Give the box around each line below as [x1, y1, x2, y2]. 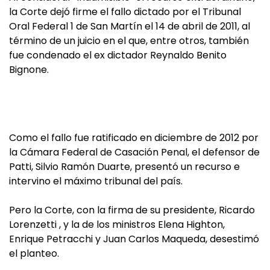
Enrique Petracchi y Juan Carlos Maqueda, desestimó [9, 232, 259, 246]
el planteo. [9, 246, 59, 260]
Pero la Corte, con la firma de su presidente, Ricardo [9, 203, 255, 217]
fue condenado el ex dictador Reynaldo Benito [9, 48, 227, 62]
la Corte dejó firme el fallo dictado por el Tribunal [9, 5, 241, 19]
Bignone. [9, 63, 49, 77]
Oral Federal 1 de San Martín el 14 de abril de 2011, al [9, 19, 250, 33]
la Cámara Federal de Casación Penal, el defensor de [9, 145, 260, 159]
